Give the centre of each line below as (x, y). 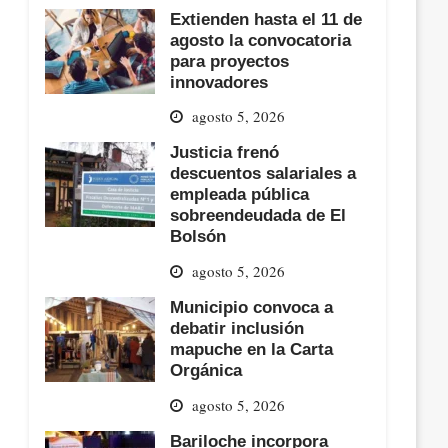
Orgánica (206, 370)
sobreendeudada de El (258, 215)
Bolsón (198, 236)
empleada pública (240, 194)
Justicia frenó (225, 152)
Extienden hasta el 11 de (266, 18)
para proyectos (230, 60)
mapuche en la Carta (252, 349)
